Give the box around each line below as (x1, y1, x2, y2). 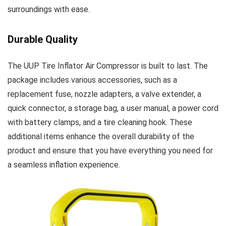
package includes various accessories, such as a (8, 75, 177, 85)
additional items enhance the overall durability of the (8, 132, 194, 142)
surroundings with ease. (8, 5, 90, 15)
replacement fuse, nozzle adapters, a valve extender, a (8, 89, 201, 99)
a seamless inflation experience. (8, 160, 120, 170)
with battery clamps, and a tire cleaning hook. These (8, 118, 192, 128)
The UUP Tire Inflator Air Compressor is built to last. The (8, 61, 208, 71)
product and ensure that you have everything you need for (8, 146, 213, 156)
